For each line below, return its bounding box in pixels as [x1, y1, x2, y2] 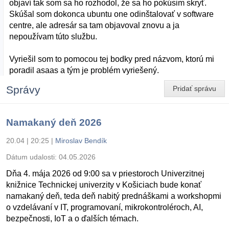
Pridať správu [173, 84, 216, 93]
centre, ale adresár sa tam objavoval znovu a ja [9, 20, 180, 30]
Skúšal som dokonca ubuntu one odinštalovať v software [9, 9, 214, 18]
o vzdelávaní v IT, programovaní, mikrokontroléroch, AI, [6, 202, 203, 212]
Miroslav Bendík [55, 136, 107, 145]
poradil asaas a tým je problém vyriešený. [9, 65, 159, 75]
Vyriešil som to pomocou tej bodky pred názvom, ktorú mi [9, 54, 215, 63]
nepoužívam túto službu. [9, 32, 98, 41]
